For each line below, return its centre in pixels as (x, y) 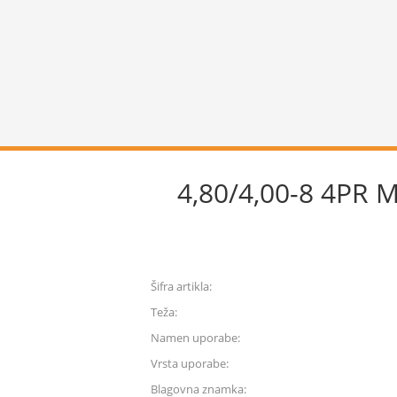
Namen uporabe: (195, 338)
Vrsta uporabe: (190, 363)
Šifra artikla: (181, 286)
